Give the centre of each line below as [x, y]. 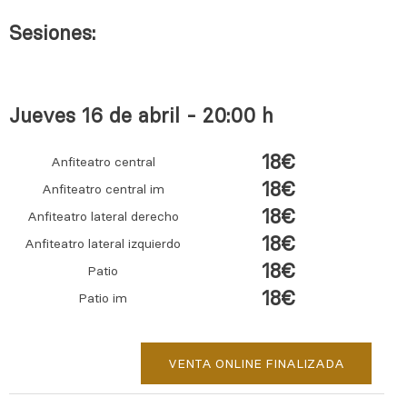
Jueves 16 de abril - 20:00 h [141, 116]
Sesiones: [52, 33]
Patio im [103, 298]
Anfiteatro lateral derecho [103, 217]
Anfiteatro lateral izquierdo [103, 244]
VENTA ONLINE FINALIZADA [257, 364]
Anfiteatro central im [103, 189]
